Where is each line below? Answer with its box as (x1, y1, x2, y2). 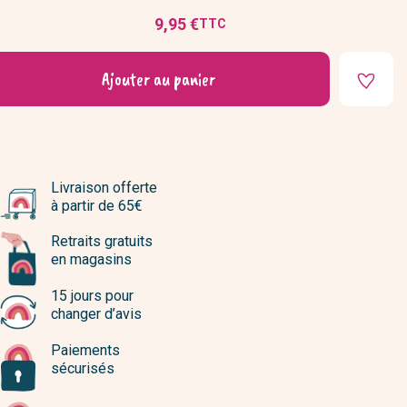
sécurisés (51, 360, 114, 378)
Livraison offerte (51, 178, 157, 196)
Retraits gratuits (51, 233, 153, 251)
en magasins (51, 251, 132, 269)
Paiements (51, 342, 120, 360)
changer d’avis (51, 304, 142, 323)
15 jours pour (51, 286, 134, 304)
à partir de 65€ (51, 196, 143, 214)
